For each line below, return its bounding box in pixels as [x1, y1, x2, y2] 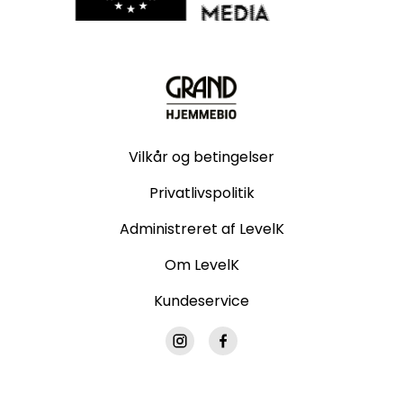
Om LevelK [164, 255, 239, 276]
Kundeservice [154, 291, 249, 312]
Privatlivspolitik [148, 183, 255, 204]
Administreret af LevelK [119, 219, 284, 240]
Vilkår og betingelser [129, 147, 274, 168]
